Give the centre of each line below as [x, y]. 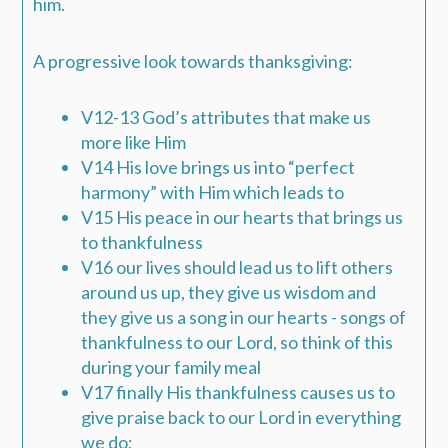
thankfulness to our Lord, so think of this [237, 342]
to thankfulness [145, 242]
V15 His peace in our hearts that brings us [242, 217]
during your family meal [174, 367]
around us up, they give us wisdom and [229, 292]
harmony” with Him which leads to [213, 192]
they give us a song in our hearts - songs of [244, 317]
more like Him [134, 142]
